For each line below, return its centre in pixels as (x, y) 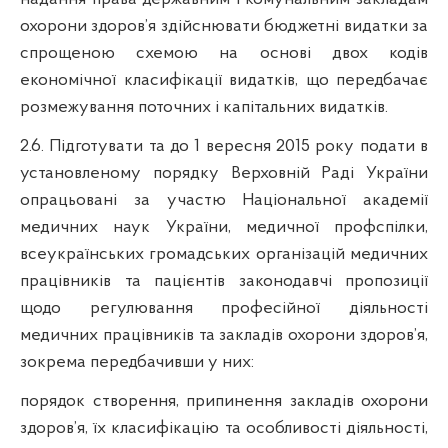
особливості (293, 428)
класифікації (172, 80)
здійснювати (210, 26)
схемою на (187, 53)
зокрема (53, 362)
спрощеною (67, 53)
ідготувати (102, 146)
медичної (282, 227)
